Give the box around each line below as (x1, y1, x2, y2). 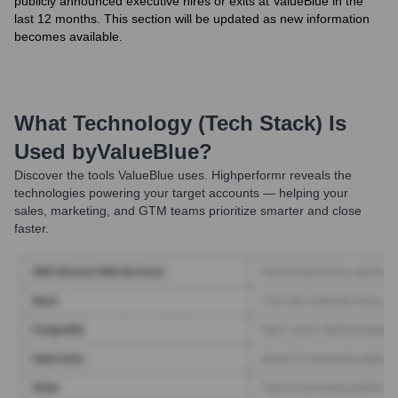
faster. (14, 221, 49, 235)
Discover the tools (14, 168, 115, 182)
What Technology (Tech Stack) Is (14, 111, 346, 135)
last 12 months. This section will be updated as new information (14, 12, 370, 26)
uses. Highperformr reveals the (174, 168, 352, 182)
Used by (14, 139, 97, 163)
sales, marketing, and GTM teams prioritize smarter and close (14, 203, 362, 218)
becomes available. (14, 29, 123, 44)
